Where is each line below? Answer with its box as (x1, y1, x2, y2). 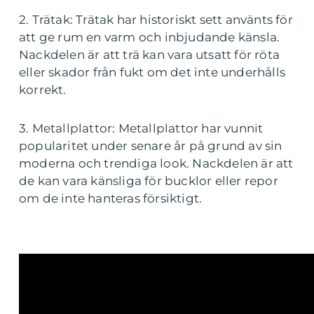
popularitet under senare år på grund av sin (19, 138, 282, 153)
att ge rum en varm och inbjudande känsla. (19, 29, 280, 44)
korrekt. (19, 82, 67, 97)
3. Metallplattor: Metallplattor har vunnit (19, 121, 264, 135)
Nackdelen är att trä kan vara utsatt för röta (19, 47, 280, 62)
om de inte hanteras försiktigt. (19, 191, 203, 205)
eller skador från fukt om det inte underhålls (19, 64, 286, 79)
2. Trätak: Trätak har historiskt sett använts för (19, 12, 293, 27)
